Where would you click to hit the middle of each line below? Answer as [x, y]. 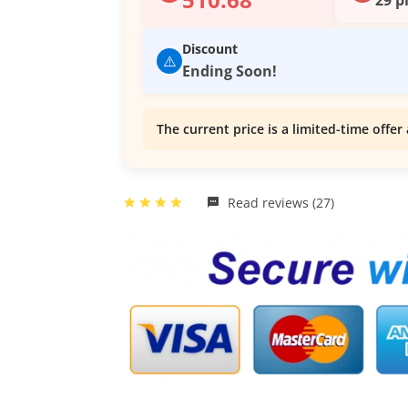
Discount [210, 49]
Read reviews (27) [279, 203]
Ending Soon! [229, 71]
